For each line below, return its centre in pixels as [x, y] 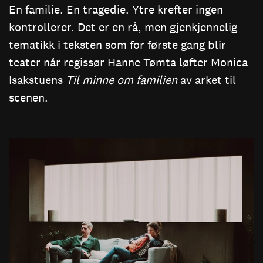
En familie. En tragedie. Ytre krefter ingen [116, 10]
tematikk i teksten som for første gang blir [117, 45]
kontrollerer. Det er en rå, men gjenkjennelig [123, 27]
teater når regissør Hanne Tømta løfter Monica [128, 63]
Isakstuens [37, 80]
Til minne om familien [123, 80]
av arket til [208, 80]
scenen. [30, 98]
